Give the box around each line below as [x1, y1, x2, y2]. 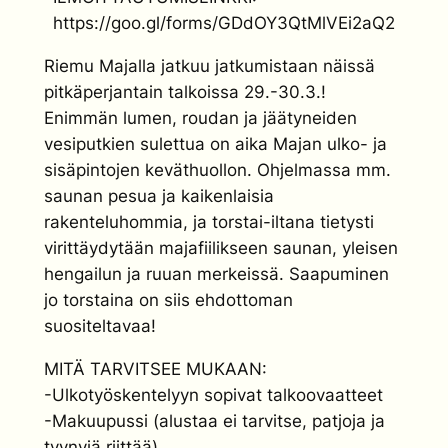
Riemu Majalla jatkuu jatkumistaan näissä [43, 56, 375, 77]
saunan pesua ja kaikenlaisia [43, 186, 274, 207]
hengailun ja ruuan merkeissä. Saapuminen [43, 264, 389, 285]
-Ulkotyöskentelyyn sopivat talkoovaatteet [43, 384, 383, 405]
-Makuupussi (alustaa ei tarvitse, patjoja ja [43, 410, 385, 431]
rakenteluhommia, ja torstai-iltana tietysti [43, 212, 374, 233]
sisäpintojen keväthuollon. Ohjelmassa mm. [43, 160, 391, 181]
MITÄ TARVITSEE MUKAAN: [43, 358, 267, 379]
